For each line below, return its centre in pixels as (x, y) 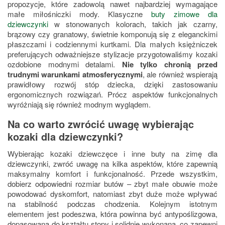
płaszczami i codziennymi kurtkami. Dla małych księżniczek (113, 44)
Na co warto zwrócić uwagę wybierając (101, 124)
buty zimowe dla (184, 14)
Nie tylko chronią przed (170, 65)
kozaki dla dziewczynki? (65, 137)
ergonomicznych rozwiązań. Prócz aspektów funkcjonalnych (113, 94)
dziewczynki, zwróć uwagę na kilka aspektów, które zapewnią (113, 164)
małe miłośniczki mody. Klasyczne (75, 14)
